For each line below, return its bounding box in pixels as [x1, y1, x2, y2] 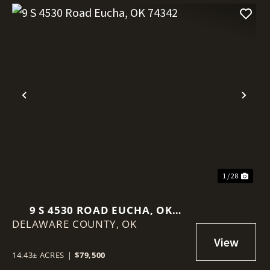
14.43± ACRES [12, 250, 64, 261]
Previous [24, 95, 76, 115]
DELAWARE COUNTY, [12, 217, 122, 231]
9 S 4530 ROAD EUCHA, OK [29, 203, 173, 218]
